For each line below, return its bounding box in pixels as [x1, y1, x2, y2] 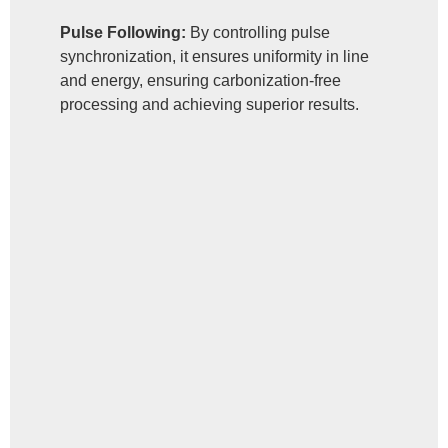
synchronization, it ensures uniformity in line [60, 47, 369, 65]
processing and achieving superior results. [60, 95, 359, 113]
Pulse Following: [60, 23, 186, 41]
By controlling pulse [186, 23, 330, 41]
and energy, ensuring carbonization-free [60, 71, 341, 89]
